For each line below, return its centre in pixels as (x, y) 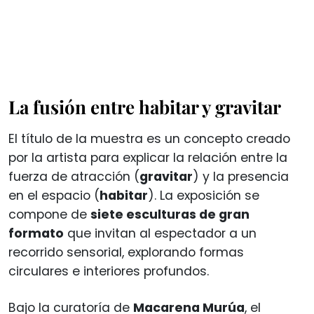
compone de (49, 214)
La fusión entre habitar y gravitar (145, 107)
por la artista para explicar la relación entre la (148, 157)
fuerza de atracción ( (74, 176)
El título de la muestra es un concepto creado (149, 138)
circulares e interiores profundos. (109, 271)
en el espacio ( (54, 195)
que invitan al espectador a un (160, 233)
